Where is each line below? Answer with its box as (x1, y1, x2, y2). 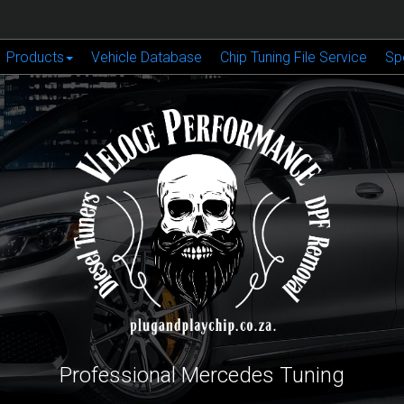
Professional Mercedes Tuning (60, 362, 344, 388)
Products (5, 49, 64, 66)
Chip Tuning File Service (219, 49, 367, 66)
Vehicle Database (90, 49, 202, 66)
